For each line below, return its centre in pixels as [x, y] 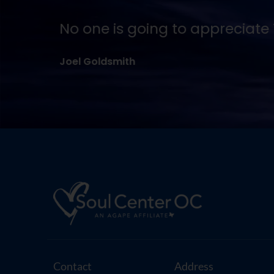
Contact [73, 266]
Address [194, 266]
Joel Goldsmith [98, 61]
